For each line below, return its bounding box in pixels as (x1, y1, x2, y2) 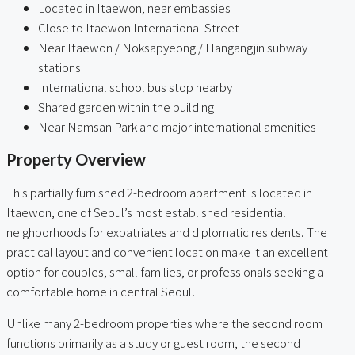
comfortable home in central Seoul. (6, 283, 195, 300)
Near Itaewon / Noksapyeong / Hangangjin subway (38, 38, 307, 55)
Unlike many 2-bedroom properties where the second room (6, 315, 323, 332)
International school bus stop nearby (38, 78, 232, 95)
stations (38, 58, 81, 75)
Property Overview (6, 149, 146, 169)
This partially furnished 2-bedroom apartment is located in (6, 184, 312, 201)
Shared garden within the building (38, 97, 214, 115)
